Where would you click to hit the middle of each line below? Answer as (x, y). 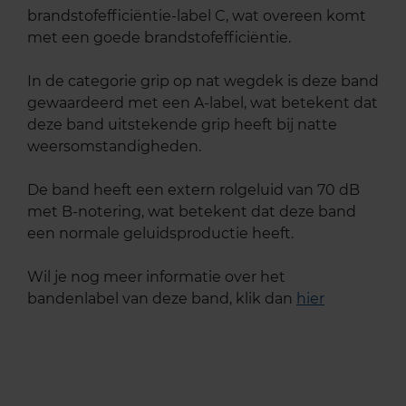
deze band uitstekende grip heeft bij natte (182, 124)
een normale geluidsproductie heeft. (160, 233)
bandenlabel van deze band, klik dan (162, 298)
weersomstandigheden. (114, 146)
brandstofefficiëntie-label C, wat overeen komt (197, 15)
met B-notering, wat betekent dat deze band (192, 211)
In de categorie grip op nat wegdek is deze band (203, 81)
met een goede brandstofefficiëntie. (159, 37)
